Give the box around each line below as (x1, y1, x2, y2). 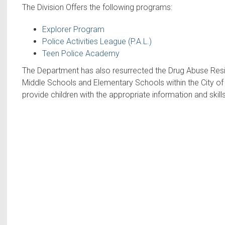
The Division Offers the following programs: (22, 3, 172, 12)
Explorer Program (42, 25, 104, 34)
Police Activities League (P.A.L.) (42, 37, 152, 46)
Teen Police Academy (42, 49, 120, 58)
